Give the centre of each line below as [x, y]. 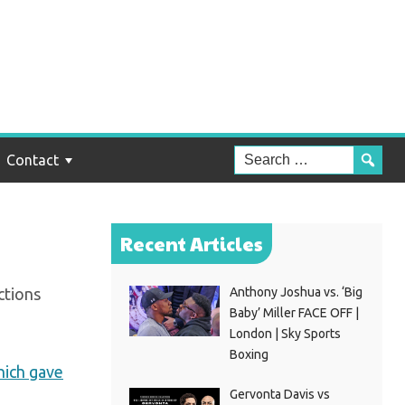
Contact [33, 160]
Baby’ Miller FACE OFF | [294, 313]
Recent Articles [192, 244]
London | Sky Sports [285, 334]
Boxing [249, 354]
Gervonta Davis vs [279, 394]
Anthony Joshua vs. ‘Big [296, 292]
